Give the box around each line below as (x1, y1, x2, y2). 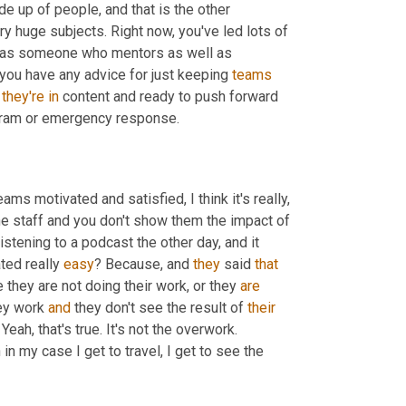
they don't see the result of (71, 298, 247, 316)
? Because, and (94, 255, 193, 273)
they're (2, 88, 44, 106)
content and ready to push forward (59, 88, 278, 106)
